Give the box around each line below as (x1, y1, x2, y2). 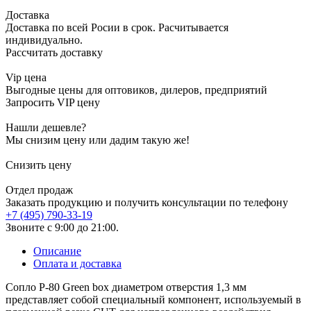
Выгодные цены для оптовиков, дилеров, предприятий (6, 83, 267, 96)
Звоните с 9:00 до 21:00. (6, 221, 119, 233)
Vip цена (6, 71, 47, 83)
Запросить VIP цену (6, 96, 100, 108)
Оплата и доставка (33, 257, 121, 269)
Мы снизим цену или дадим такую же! (6, 133, 190, 146)
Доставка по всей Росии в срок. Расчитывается (6, 21, 228, 33)
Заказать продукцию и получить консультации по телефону (6, 196, 288, 208)
